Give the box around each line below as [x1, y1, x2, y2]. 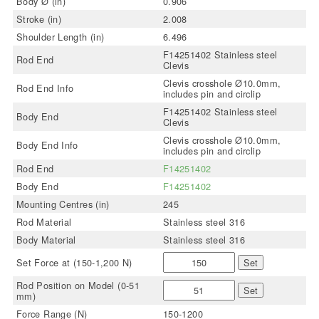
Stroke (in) [16, 12, 62, 26]
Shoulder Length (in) [16, 30, 105, 43]
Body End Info [16, 138, 78, 152]
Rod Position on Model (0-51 [16, 278, 140, 292]
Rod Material [16, 215, 72, 229]
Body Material [16, 233, 76, 246]
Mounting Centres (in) [16, 197, 110, 211]
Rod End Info [16, 81, 74, 95]
